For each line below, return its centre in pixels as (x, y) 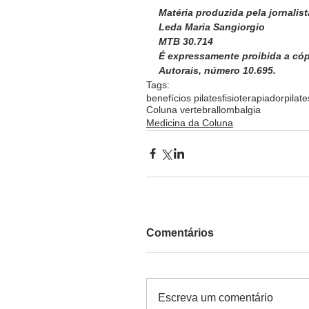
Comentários (180, 232)
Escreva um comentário (216, 297)
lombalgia (240, 109)
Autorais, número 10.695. (220, 70)
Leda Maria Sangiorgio (212, 27)
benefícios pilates (184, 98)
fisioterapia (246, 98)
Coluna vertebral (182, 109)
